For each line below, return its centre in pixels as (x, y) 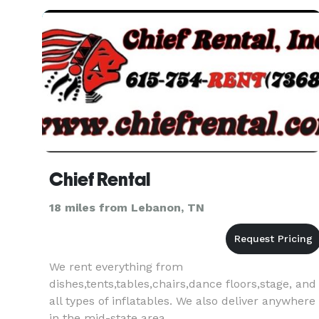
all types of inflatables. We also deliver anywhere (182, 301)
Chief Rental (100, 179)
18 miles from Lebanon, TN (127, 208)
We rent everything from (116, 267)
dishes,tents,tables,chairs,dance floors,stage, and (183, 284)
